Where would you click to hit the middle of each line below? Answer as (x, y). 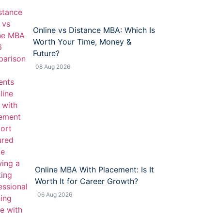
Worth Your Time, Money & (82, 42)
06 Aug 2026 (55, 195)
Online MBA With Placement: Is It (95, 170)
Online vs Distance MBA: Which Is (94, 30)
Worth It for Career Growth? (87, 181)
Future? (46, 54)
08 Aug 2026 (53, 67)
